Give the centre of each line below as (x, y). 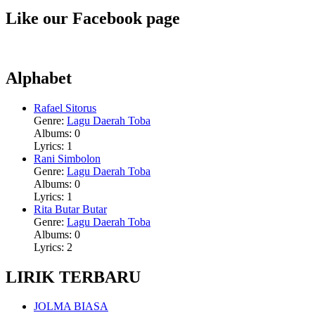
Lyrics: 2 (53, 247)
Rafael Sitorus (65, 108)
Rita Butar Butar (70, 209)
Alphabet (39, 78)
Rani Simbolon (67, 158)
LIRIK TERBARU (73, 277)
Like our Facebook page (93, 18)
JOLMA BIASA (71, 307)
